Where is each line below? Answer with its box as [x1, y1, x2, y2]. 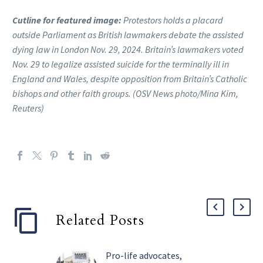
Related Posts [56, 210, 144, 230]
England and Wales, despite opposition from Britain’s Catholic [12, 72, 247, 85]
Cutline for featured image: [12, 14, 122, 26]
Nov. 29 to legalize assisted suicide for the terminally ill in [12, 58, 229, 70]
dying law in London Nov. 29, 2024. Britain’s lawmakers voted [12, 43, 244, 55]
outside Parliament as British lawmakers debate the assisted [12, 28, 244, 41]
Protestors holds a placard [122, 14, 223, 26]
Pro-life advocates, [106, 249, 182, 262]
